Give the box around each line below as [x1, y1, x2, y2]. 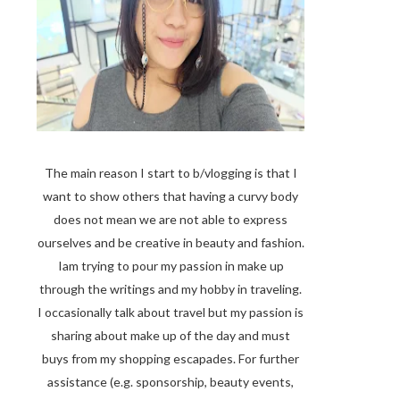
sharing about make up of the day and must [51, 328, 290, 343]
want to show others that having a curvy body [43, 188, 298, 204]
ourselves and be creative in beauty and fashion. [37, 235, 304, 250]
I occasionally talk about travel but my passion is [37, 304, 304, 320]
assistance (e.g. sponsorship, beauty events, [47, 374, 294, 389]
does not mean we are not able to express [54, 212, 287, 227]
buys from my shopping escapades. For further [42, 351, 299, 366]
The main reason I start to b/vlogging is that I [44, 165, 297, 180]
